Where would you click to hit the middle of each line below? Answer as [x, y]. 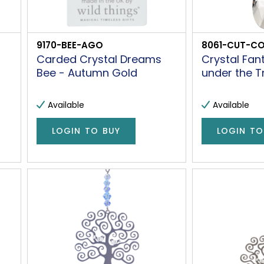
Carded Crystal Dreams [99, 59]
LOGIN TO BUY [86, 131]
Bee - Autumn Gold [87, 72]
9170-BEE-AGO [70, 45]
